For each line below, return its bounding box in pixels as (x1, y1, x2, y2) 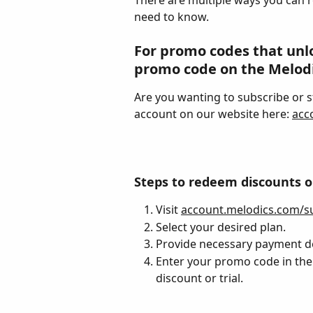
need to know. (134, 9, 209, 24)
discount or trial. (156, 270, 243, 286)
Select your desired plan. (156, 219, 286, 235)
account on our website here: (134, 106, 292, 122)
